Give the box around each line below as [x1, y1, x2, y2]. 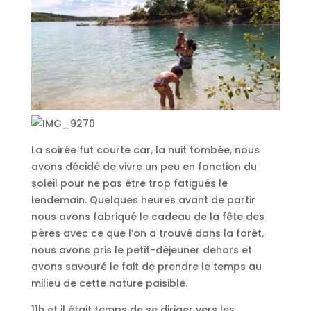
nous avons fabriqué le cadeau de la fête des [31, 209, 264, 224]
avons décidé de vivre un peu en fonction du [31, 159, 257, 174]
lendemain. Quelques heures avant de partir [31, 192, 255, 207]
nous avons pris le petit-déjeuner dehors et [31, 242, 252, 257]
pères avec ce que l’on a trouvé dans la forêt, [31, 226, 264, 240]
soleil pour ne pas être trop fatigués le [31, 176, 228, 190]
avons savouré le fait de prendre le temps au [31, 259, 262, 274]
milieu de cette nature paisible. [31, 276, 187, 290]
